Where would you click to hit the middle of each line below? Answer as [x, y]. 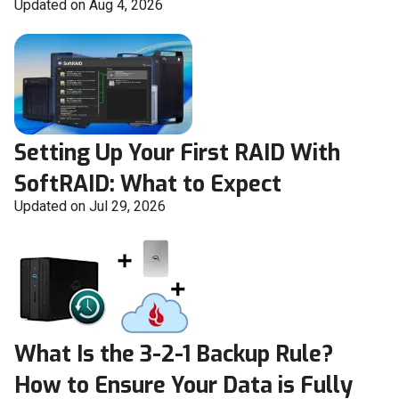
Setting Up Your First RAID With [177, 153]
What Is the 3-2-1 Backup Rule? [174, 354]
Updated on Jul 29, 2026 [90, 207]
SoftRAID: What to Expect [148, 184]
